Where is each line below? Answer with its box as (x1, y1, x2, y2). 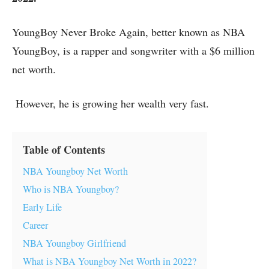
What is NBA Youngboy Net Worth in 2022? (23, 255, 196, 268)
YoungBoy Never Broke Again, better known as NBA (12, 25, 245, 39)
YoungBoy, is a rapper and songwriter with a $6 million (12, 43, 255, 58)
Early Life (23, 201, 62, 214)
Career (23, 219, 48, 232)
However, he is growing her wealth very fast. (16, 96, 209, 110)
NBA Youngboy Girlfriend (23, 237, 126, 250)
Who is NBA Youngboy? (23, 183, 119, 196)
